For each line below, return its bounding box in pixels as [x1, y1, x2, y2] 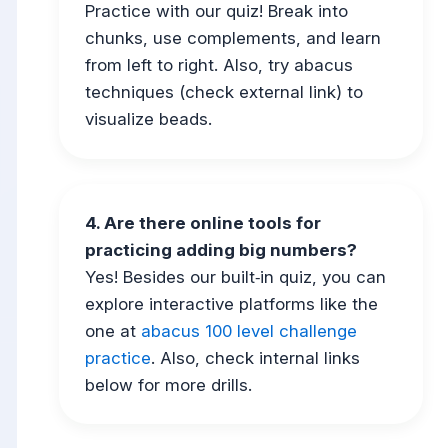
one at [84, 320, 141, 341]
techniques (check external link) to [84, 82, 363, 103]
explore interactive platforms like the [84, 293, 378, 314]
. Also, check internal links [150, 347, 360, 368]
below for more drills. [84, 374, 252, 395]
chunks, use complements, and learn [84, 28, 381, 49]
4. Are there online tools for [84, 212, 321, 233]
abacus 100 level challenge [140, 320, 357, 341]
